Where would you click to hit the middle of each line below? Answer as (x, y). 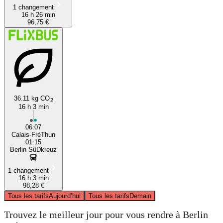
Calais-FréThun (33, 134)
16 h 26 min (38, 14)
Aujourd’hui (65, 196)
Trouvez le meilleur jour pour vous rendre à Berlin (106, 215)
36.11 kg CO (32, 98)
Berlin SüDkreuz (33, 149)
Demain (140, 196)
